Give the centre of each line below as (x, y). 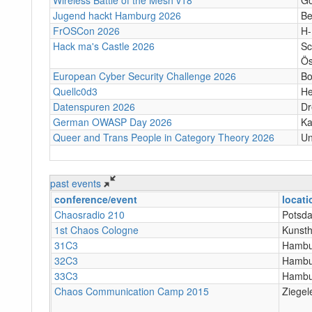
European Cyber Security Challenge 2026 (145, 76)
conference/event (96, 199)
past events (77, 183)
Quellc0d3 (75, 91)
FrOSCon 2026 (86, 30)
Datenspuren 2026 (94, 106)
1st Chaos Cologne (96, 229)
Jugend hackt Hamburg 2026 (117, 15)
